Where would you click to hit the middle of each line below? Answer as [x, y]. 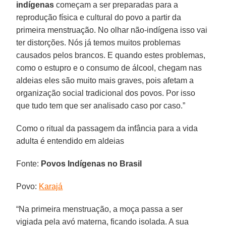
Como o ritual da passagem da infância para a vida [107, 128]
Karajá [51, 186]
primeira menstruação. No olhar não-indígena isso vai [112, 30]
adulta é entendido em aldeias [70, 141]
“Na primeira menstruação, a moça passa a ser [100, 209]
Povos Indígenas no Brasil [92, 163]
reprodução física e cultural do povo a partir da [99, 17]
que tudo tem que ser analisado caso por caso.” [101, 105]
